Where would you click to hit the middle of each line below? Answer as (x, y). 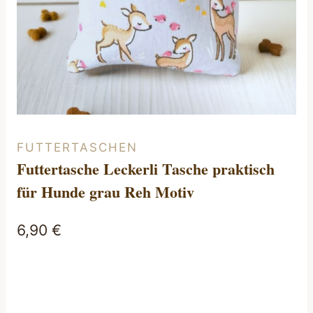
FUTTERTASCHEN (77, 147)
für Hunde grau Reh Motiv (105, 191)
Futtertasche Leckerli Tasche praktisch (146, 168)
